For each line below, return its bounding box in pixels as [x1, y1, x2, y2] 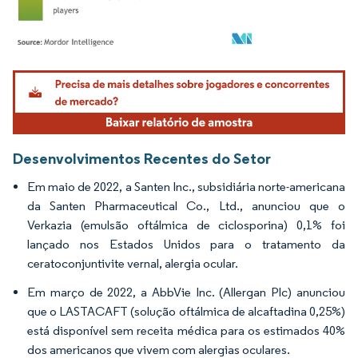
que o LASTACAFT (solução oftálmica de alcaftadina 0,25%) [27, 303, 345, 319]
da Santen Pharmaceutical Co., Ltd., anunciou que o [27, 197, 345, 213]
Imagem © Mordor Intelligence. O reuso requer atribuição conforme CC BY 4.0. [20, 66, 341, 78]
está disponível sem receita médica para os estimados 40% [27, 322, 345, 338]
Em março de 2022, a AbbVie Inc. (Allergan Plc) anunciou [27, 284, 345, 300]
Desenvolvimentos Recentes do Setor [13, 148, 271, 168]
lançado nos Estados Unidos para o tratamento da [27, 236, 345, 252]
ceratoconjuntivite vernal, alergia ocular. [27, 255, 238, 271]
